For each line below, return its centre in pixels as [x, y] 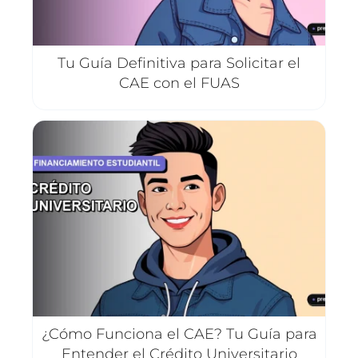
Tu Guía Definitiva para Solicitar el [179, 64]
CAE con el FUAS [179, 84]
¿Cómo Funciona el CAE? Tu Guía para [179, 334]
